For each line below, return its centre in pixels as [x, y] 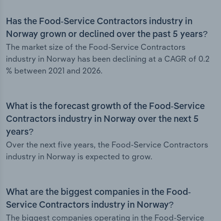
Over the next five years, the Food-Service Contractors [107, 145]
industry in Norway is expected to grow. [79, 157]
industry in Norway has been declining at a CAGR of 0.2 [108, 59]
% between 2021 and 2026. [54, 71]
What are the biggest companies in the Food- [98, 193]
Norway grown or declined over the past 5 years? [107, 35]
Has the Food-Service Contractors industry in [99, 22]
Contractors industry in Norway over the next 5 [102, 120]
